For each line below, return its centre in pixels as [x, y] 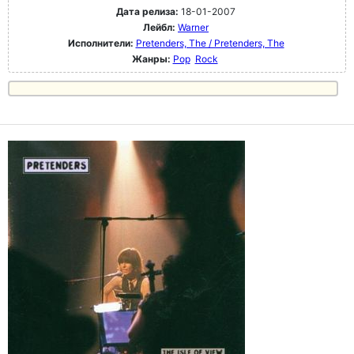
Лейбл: [159, 28]
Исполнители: [102, 43]
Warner [193, 28]
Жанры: [151, 59]
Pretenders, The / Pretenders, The [210, 43]
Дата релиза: [147, 12]
